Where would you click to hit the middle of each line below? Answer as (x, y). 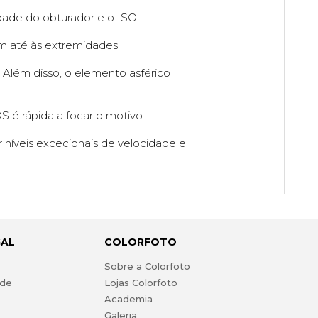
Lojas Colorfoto (141, 283)
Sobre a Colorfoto (147, 267)
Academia (128, 299)
